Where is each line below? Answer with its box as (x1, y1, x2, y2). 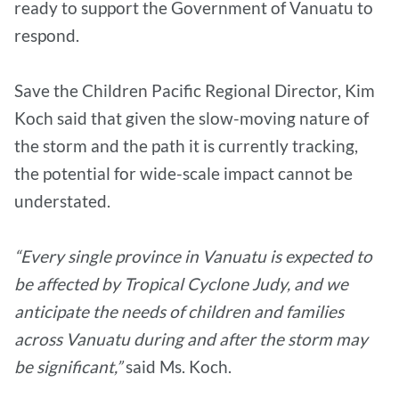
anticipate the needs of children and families (14, 301, 344, 322)
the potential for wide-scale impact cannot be (14, 163, 353, 183)
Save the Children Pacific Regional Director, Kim (14, 80, 375, 101)
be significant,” (14, 356, 126, 377)
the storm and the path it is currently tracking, (14, 135, 358, 156)
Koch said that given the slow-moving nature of (14, 108, 369, 128)
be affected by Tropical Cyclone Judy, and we (14, 273, 348, 294)
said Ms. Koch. (126, 356, 232, 377)
